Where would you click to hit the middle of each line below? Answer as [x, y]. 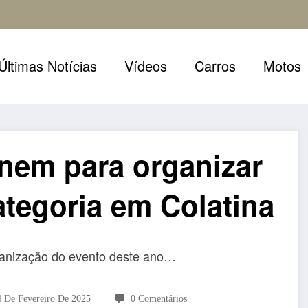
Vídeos [146, 66]
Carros [216, 66]
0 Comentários [159, 298]
